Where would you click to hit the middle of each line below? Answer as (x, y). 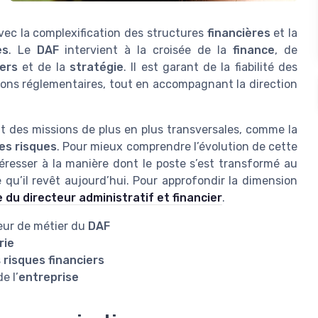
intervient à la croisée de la (146, 50)
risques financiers (54, 260)
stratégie (96, 67)
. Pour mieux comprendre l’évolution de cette (177, 146)
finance (254, 50)
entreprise (49, 277)
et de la (43, 67)
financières (238, 33)
